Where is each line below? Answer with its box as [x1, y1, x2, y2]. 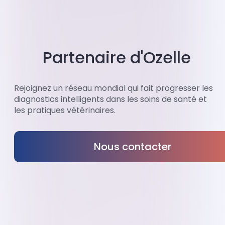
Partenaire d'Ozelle [42, 46, 191, 69]
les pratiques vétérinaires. [14, 104, 116, 117]
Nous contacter [94, 140, 171, 154]
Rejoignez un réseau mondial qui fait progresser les [14, 82, 213, 94]
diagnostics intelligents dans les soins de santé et [14, 93, 207, 105]
